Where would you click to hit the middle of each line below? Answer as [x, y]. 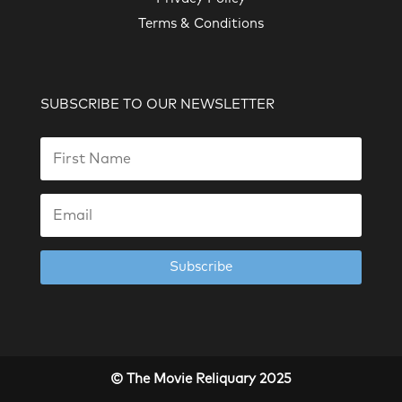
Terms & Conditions [201, 24]
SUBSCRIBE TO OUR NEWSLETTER [157, 104]
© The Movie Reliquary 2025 [201, 379]
